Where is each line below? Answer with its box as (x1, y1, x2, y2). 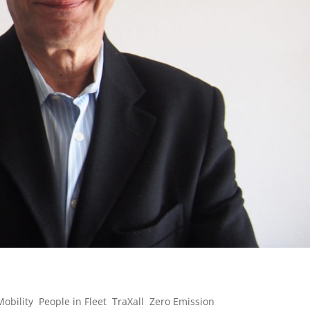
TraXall (112, 295, 145, 309)
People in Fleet (39, 295, 107, 309)
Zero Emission (149, 295, 215, 309)
